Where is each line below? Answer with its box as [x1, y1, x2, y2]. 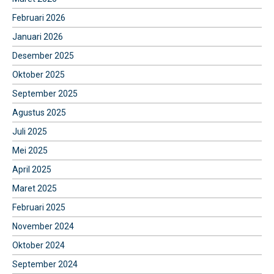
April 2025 [12, 164, 51, 174]
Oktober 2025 [12, 69, 65, 80]
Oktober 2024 [12, 240, 65, 250]
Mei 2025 [12, 145, 48, 155]
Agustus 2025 [12, 107, 66, 117]
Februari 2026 [12, 12, 65, 23]
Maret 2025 [12, 183, 57, 193]
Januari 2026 [12, 31, 63, 42]
